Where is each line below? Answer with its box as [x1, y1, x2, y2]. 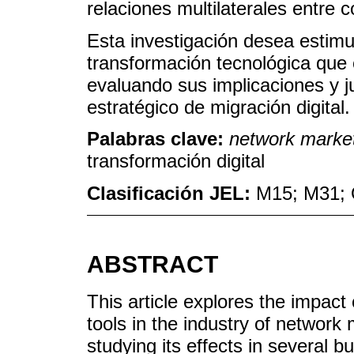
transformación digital [87, 150, 265, 172]
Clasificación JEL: [87, 183, 256, 205]
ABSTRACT [87, 250, 218, 277]
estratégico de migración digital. [87, 96, 350, 118]
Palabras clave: [87, 128, 229, 150]
